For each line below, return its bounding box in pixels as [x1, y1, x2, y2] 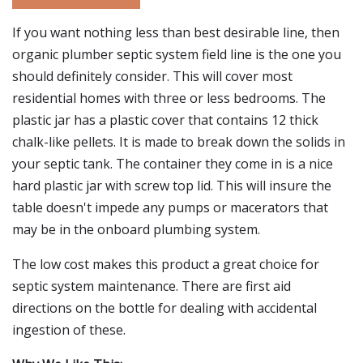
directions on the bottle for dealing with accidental [12, 299, 317, 317]
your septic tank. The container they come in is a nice [12, 155, 333, 173]
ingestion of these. [12, 321, 126, 339]
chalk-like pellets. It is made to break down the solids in [12, 133, 345, 151]
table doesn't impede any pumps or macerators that [12, 199, 328, 216]
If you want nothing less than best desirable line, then [12, 23, 340, 41]
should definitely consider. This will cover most [12, 67, 293, 85]
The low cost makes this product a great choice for [12, 255, 319, 273]
